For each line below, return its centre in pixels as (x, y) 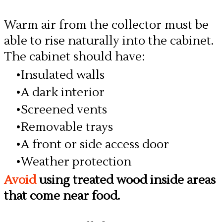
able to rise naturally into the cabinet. (109, 41)
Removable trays (67, 127)
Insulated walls (63, 75)
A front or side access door (95, 144)
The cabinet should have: (75, 57)
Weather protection (76, 162)
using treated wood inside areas (127, 180)
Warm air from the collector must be (106, 25)
